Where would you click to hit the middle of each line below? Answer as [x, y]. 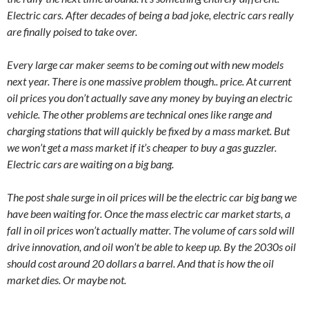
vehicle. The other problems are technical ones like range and [139, 114]
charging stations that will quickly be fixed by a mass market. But [148, 131]
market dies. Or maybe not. [67, 280]
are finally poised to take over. [72, 32]
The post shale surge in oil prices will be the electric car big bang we [152, 197]
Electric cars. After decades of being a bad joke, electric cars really [150, 15]
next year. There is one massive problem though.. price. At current [149, 81]
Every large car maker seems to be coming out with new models [145, 65]
